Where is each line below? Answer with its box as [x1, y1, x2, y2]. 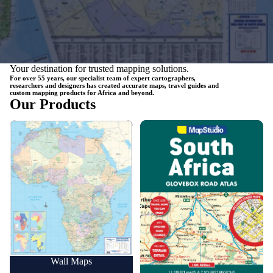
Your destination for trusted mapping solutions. [10, 63, 189, 74]
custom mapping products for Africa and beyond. [10, 88, 154, 96]
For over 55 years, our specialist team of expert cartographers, [10, 74, 196, 82]
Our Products [10, 96, 96, 112]
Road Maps [140, 119, 185, 130]
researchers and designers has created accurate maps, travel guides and [10, 81, 219, 89]
